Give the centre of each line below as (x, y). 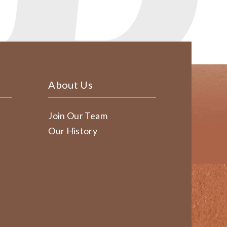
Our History (73, 131)
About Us (71, 85)
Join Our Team (78, 116)
